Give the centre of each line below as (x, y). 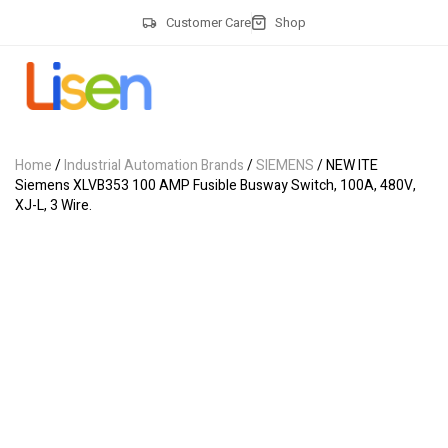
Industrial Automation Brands (154, 165)
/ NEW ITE (346, 165)
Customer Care (208, 22)
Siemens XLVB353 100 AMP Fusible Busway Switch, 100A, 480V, (215, 185)
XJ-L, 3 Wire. (53, 205)
